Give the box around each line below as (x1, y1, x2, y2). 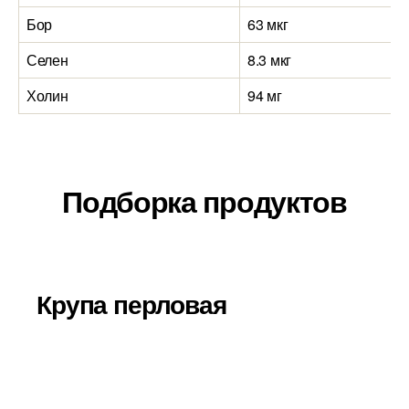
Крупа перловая (37, 285, 226, 322)
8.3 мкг (247, 49, 292, 70)
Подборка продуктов (62, 180, 347, 222)
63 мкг (247, 14, 288, 35)
